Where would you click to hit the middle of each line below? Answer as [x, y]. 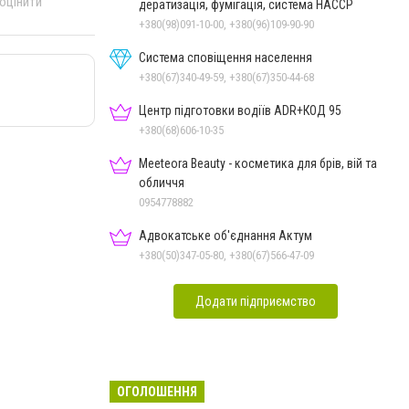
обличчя [162, 183]
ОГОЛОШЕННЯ [157, 392]
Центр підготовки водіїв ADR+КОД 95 [240, 110]
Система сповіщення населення [225, 58]
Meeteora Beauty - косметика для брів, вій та [258, 163]
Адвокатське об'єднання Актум [225, 236]
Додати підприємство [256, 301]
